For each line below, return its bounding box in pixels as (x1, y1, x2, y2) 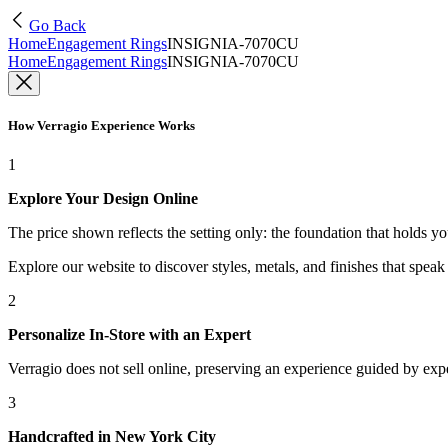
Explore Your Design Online (8, 190, 198, 208)
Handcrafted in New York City (8, 428, 216, 446)
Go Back (29, 17, 86, 34)
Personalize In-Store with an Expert (8, 326, 251, 344)
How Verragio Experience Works (8, 118, 195, 134)
